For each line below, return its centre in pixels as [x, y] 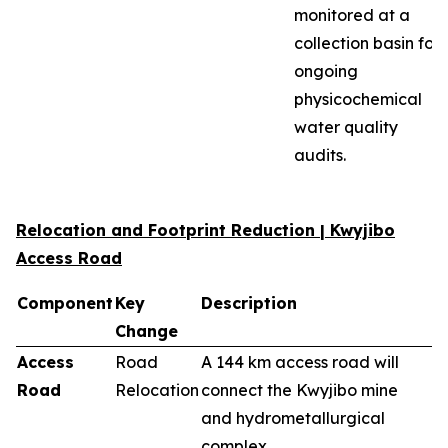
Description [249, 303]
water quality [346, 127]
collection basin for [367, 43]
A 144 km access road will [300, 362]
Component [65, 303]
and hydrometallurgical [293, 418]
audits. [320, 155]
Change [146, 331]
